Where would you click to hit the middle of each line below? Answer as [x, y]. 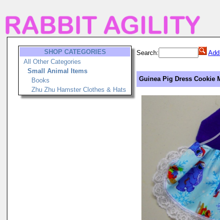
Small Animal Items [57, 71]
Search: [148, 53]
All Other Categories [52, 62]
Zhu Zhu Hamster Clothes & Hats [79, 90]
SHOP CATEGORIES [75, 52]
